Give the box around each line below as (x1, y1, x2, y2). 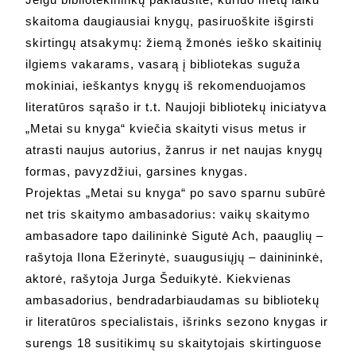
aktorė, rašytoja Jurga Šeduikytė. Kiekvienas (25, 272, 292, 286)
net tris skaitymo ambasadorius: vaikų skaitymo (25, 207, 311, 222)
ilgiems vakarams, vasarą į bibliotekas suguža (25, 57, 301, 72)
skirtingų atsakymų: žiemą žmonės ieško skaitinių (25, 36, 323, 50)
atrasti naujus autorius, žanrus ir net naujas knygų (25, 143, 323, 157)
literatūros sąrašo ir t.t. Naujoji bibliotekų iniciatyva (25, 100, 327, 114)
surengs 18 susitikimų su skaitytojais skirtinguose (25, 336, 323, 350)
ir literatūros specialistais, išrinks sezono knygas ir (25, 315, 329, 329)
